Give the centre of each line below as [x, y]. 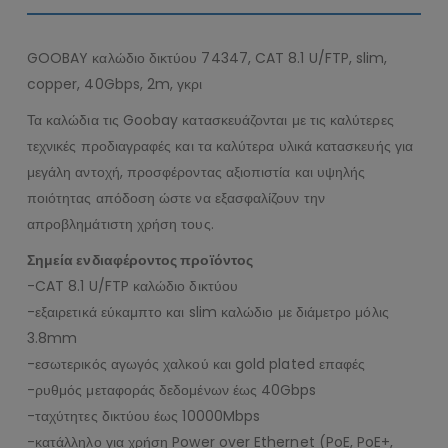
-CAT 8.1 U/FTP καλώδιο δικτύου [132, 286]
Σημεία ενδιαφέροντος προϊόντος [139, 260]
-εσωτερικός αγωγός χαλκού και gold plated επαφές [196, 364]
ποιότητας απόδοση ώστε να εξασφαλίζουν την [175, 198]
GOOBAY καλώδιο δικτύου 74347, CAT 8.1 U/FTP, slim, [207, 58]
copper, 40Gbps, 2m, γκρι [114, 84]
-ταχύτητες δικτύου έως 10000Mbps [143, 416]
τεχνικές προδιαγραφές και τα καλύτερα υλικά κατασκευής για [219, 146]
